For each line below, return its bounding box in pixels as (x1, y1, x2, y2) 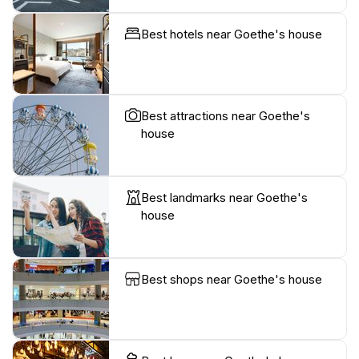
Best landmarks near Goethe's (141, 189, 308, 205)
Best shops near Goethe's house (141, 271, 322, 287)
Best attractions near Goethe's (141, 107, 310, 123)
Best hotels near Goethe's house (141, 26, 322, 42)
